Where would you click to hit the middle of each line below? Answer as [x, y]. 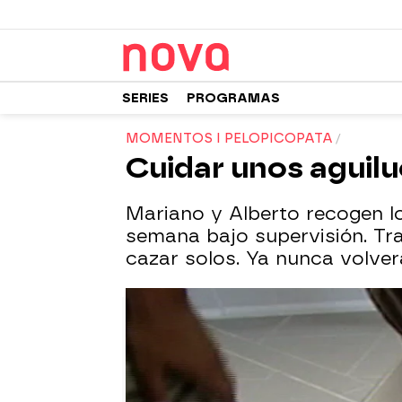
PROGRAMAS [233, 98]
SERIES [145, 98]
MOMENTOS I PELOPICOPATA [229, 139]
